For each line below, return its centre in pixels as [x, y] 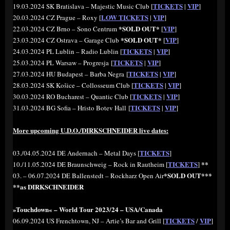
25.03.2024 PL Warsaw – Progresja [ [63, 63]
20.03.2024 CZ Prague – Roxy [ [57, 18]
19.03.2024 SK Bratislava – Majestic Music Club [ [83, 6]
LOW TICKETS [125, 17]
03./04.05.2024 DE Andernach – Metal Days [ [76, 153]
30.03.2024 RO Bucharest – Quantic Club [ [72, 97]
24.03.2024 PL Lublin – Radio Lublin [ [68, 52]
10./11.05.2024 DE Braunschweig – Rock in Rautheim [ [90, 165]
